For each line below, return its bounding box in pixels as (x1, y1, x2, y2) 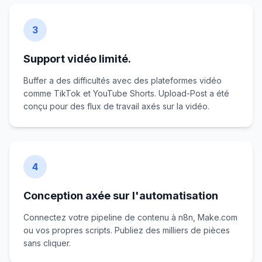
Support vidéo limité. (23, 53, 131, 65)
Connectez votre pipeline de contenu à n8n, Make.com (23, 212, 237, 222)
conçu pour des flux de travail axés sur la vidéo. (23, 101, 209, 111)
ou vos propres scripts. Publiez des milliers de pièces (23, 225, 230, 235)
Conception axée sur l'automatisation (23, 189, 218, 202)
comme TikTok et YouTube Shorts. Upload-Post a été (23, 88, 229, 98)
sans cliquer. (23, 238, 71, 248)
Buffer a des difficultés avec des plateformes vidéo (23, 75, 222, 85)
